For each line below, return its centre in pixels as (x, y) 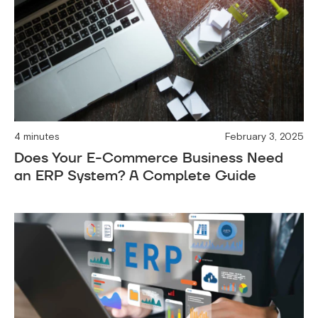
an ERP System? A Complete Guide (135, 175)
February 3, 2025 (264, 136)
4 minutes (37, 136)
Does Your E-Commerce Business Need (149, 157)
